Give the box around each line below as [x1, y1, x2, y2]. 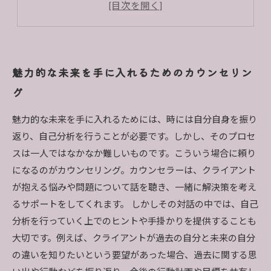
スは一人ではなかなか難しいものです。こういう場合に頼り [12, 148, 256, 159]
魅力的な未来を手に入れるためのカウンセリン [12, 65, 253, 80]
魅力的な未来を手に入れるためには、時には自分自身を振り [12, 114, 257, 125]
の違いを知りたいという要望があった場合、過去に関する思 [12, 250, 257, 261]
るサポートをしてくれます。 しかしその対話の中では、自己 [12, 199, 258, 210]
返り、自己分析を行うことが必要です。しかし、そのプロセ [12, 131, 255, 142]
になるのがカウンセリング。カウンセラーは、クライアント [12, 165, 256, 176]
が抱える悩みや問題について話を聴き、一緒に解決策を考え [12, 182, 256, 193]
